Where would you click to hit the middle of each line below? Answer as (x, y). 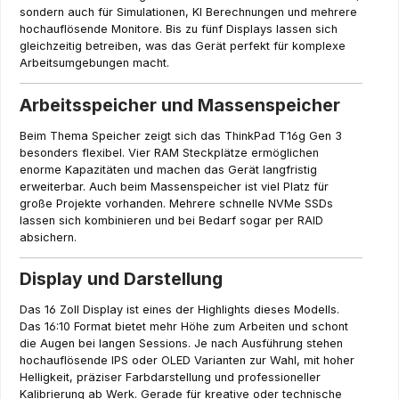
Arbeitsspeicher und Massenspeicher (180, 105)
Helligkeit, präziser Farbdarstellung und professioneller (170, 378)
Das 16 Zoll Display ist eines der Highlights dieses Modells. (179, 310)
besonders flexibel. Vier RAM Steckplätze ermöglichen (169, 152)
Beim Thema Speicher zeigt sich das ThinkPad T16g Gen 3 (181, 135)
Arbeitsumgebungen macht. (94, 63)
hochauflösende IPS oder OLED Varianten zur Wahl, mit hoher (187, 361)
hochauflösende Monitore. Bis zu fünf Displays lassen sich (179, 29)
